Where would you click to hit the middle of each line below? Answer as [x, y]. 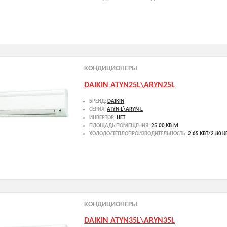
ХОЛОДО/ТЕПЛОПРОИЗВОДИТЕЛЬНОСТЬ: [139, 134]
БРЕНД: [99, 101]
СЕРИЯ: [98, 109]
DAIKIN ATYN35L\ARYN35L [130, 221]
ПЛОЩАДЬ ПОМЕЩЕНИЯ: [120, 126]
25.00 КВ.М [165, 126]
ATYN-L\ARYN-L [125, 109]
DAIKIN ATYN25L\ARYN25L [130, 85]
